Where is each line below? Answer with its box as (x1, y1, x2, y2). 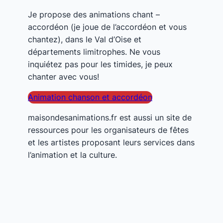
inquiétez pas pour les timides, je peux (28, 59, 173, 69)
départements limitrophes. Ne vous (28, 46, 160, 57)
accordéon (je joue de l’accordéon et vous (28, 21, 187, 32)
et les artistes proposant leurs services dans (28, 137, 195, 147)
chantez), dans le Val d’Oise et (28, 34, 141, 44)
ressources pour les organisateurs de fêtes (28, 124, 189, 135)
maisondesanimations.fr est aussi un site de (28, 112, 192, 122)
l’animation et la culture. (28, 149, 117, 160)
